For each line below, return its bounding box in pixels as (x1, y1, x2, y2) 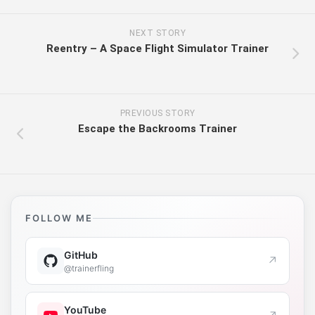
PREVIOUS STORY (120, 108, 195, 119)
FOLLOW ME (25, 212, 93, 224)
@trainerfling (64, 262, 114, 274)
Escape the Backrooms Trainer (78, 122, 237, 136)
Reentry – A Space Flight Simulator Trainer (46, 42, 269, 56)
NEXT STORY (129, 28, 186, 39)
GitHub (64, 248, 98, 261)
